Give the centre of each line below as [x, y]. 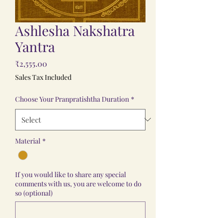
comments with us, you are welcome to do [78, 183]
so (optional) [34, 193]
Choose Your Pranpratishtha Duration [72, 99]
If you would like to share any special [71, 174]
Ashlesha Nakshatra [75, 30]
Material [28, 141]
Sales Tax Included [43, 77]
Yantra [35, 46]
